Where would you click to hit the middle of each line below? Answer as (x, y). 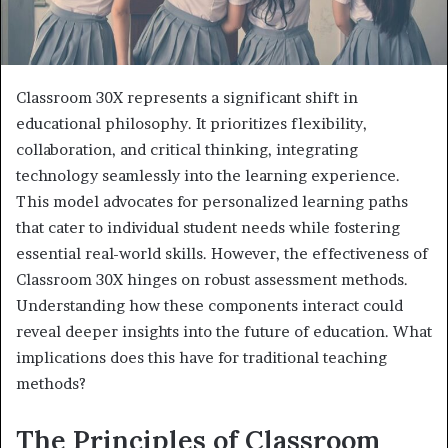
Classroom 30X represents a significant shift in (187, 98)
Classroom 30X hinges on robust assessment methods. (212, 280)
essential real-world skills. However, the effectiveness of (222, 254)
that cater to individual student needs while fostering (208, 228)
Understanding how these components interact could (209, 306)
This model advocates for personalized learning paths (212, 202)
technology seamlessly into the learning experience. (208, 176)
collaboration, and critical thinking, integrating (187, 150)
